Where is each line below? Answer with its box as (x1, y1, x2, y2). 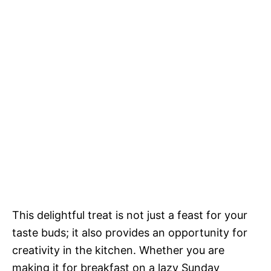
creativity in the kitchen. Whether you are (12, 244, 224, 256)
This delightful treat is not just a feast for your (12, 209, 247, 221)
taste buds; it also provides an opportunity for (12, 226, 247, 239)
